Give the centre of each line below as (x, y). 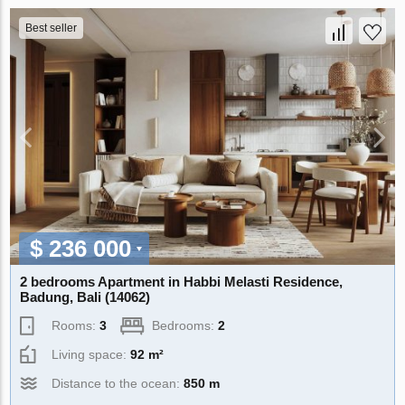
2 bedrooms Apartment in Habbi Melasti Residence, (182, 282)
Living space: (91, 355)
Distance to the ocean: (118, 384)
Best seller (52, 28)
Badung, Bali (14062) (85, 297)
